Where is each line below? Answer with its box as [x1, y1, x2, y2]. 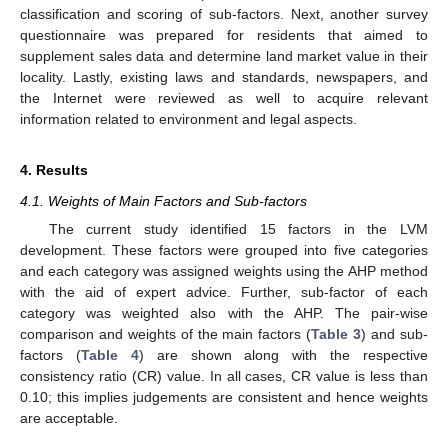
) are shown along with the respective [138, 346, 428, 363]
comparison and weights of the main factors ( [20, 325, 312, 342]
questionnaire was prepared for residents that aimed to [20, 26, 428, 43]
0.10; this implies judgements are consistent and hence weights [20, 388, 428, 405]
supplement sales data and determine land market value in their [20, 47, 428, 64]
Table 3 [311, 325, 362, 342]
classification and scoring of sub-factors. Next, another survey [20, 5, 428, 22]
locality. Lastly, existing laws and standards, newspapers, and [20, 68, 428, 85]
